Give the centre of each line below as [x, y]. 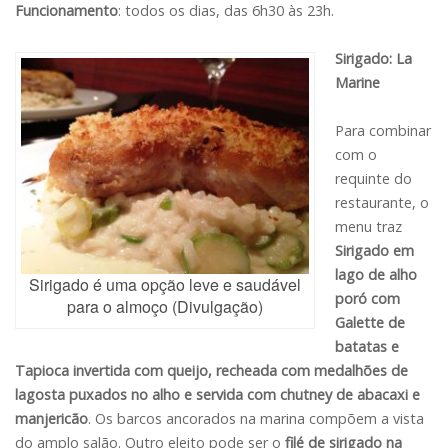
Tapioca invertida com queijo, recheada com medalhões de [211, 371]
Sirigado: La [373, 59]
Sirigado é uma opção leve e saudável [165, 285]
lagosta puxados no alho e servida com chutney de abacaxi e [217, 395]
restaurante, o [382, 203]
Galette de [370, 323]
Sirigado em [374, 251]
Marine [357, 83]
